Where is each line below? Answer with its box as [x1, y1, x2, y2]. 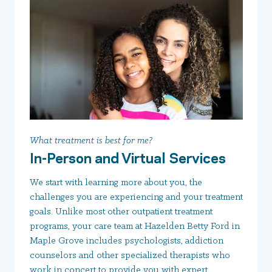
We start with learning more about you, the [30, 177, 202, 188]
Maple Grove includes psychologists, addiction [30, 236, 223, 246]
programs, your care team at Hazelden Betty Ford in [30, 221, 240, 231]
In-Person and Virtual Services [30, 146, 226, 167]
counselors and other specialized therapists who [30, 250, 230, 260]
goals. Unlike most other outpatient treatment [30, 206, 212, 217]
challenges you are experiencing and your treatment [30, 192, 243, 202]
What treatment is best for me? [30, 135, 152, 146]
